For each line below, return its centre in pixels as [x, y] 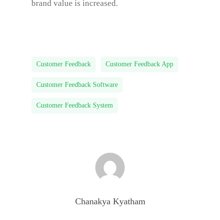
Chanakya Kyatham [110, 201]
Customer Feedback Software [77, 84]
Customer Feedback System [75, 105]
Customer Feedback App [139, 64]
